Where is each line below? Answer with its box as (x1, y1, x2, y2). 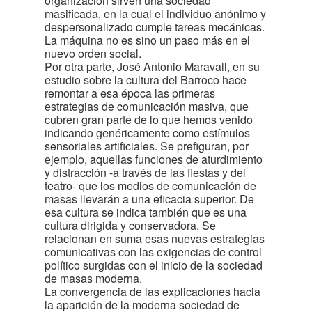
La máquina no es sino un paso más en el (45, 32, 250, 48)
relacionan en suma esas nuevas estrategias (45, 231, 265, 247)
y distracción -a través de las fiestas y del (45, 164, 246, 180)
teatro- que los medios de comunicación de (45, 178, 256, 194)
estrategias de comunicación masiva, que (45, 98, 249, 114)
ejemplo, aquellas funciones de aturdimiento (45, 151, 263, 167)
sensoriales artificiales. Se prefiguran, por (45, 138, 249, 154)
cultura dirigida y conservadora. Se (45, 217, 216, 233)
